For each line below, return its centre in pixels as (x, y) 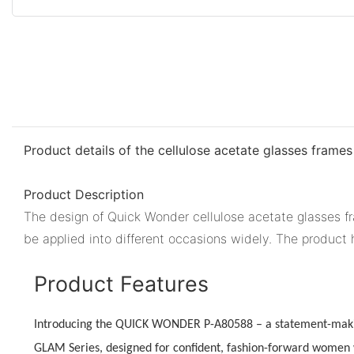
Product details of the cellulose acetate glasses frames (188, 150)
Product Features (122, 283)
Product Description (84, 194)
